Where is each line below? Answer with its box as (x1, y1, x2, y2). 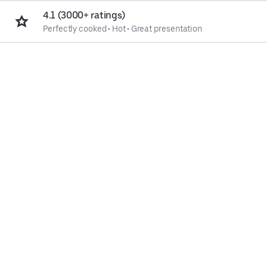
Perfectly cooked (43, 24, 107, 33)
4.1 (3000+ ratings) (43, 10, 125, 21)
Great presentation (131, 24, 203, 33)
